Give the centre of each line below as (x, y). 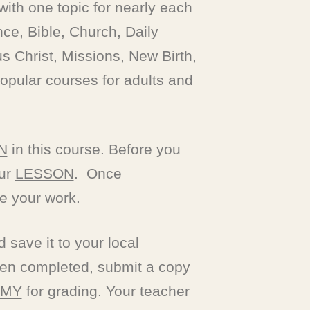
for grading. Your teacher (106, 291)
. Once (98, 173)
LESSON (44, 173)
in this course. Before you (94, 149)
